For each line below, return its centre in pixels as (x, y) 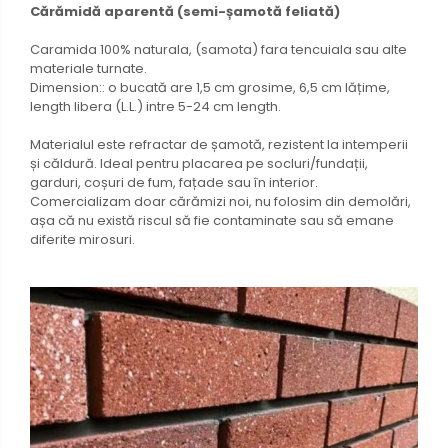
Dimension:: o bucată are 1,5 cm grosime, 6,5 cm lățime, (210, 88)
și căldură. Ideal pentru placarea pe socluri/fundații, (199, 164)
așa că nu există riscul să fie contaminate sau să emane (212, 221)
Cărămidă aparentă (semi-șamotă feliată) (185, 12)
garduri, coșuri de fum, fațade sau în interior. (174, 183)
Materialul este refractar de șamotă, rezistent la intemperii (219, 145)
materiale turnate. (88, 69)
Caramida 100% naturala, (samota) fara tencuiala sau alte (218, 50)
